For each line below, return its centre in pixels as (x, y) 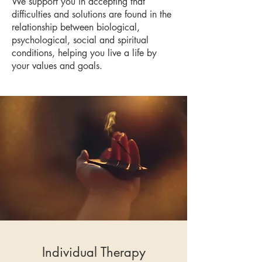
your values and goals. (57, 66)
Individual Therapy (94, 252)
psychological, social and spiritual (80, 40)
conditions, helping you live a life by (84, 53)
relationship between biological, (76, 27)
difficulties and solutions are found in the (92, 14)
